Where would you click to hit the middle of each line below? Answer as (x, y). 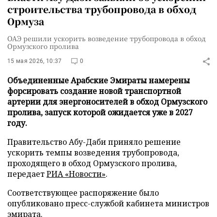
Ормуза (26, 21)
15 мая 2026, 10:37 (35, 61)
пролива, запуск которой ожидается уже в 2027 (100, 112)
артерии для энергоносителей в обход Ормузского (107, 102)
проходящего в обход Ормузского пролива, (92, 163)
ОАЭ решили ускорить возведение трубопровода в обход (107, 38)
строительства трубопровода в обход (102, 9)
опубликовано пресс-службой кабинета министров (108, 203)
